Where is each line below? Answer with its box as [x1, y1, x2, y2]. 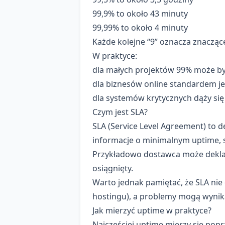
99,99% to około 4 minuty [92, 22, 188, 34]
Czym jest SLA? [92, 106, 148, 118]
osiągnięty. [92, 163, 133, 174]
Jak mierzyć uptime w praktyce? [92, 205, 211, 216]
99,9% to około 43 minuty [92, 8, 188, 20]
